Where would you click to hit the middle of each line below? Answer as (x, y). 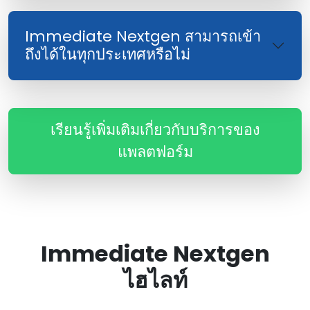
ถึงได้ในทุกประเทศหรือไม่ (108, 55)
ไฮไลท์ (155, 280)
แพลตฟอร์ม (155, 152)
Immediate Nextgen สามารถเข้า (143, 37)
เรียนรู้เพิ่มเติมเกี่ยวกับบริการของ (155, 130)
